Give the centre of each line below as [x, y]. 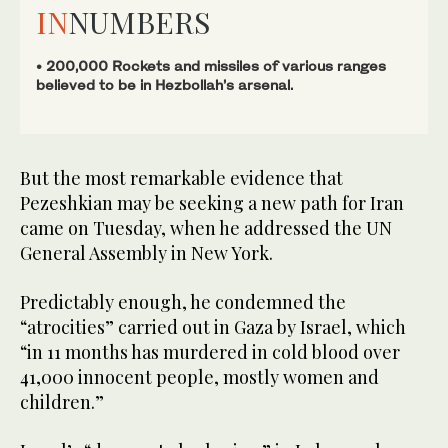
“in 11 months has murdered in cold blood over [210, 351]
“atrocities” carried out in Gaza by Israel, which [213, 326]
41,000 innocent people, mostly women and [199, 376]
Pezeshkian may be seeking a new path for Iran [212, 202]
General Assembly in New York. [146, 252]
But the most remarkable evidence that [181, 177]
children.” [62, 401]
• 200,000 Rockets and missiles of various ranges [211, 65]
